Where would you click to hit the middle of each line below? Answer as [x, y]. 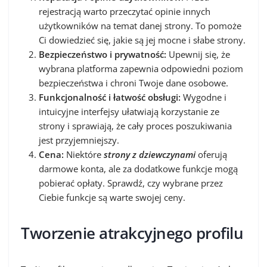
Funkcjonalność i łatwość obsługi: [110, 97]
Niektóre [84, 154]
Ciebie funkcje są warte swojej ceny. [112, 197]
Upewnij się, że [198, 54]
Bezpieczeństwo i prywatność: [103, 54]
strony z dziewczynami [150, 154]
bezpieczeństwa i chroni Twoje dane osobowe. [133, 83]
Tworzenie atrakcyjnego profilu [132, 233]
